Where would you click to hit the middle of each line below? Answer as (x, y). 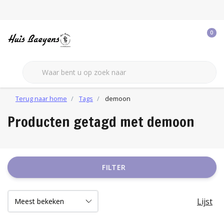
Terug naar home (41, 98)
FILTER (114, 167)
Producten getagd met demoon (101, 122)
